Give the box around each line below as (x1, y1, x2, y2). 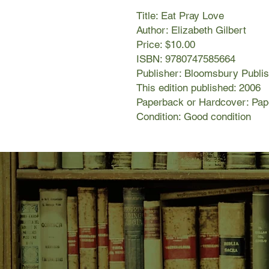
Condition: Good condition (136, 110, 251, 123)
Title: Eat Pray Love (136, 10, 224, 22)
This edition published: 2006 (136, 82, 261, 94)
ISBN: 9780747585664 (136, 53, 235, 65)
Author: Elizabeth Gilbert (136, 24, 246, 37)
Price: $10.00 (136, 38, 195, 51)
